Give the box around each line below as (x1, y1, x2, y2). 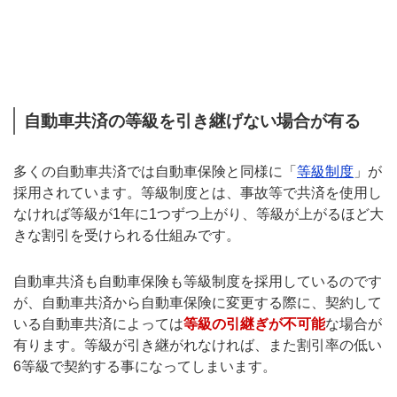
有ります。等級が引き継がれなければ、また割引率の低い (13, 338, 382, 354)
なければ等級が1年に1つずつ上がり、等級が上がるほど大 (13, 206, 384, 222)
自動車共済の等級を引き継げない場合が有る (24, 111, 361, 130)
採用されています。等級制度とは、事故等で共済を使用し (13, 184, 382, 200)
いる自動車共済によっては (13, 316, 183, 332)
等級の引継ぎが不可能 (183, 316, 325, 332)
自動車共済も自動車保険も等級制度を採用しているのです (13, 274, 382, 290)
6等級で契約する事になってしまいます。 (13, 359, 276, 375)
